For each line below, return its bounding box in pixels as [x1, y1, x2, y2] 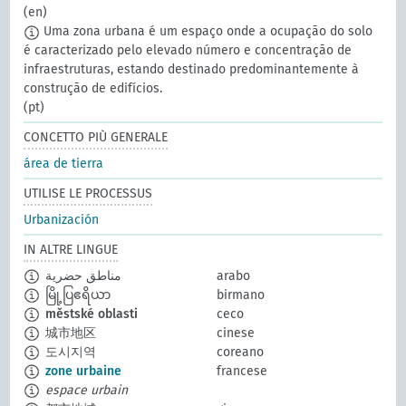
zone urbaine [45, 363, 122, 380]
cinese [217, 325, 255, 342]
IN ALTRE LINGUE [24, 242, 119, 258]
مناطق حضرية [45, 268, 122, 285]
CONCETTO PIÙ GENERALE [24, 130, 169, 146]
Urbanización [24, 212, 100, 228]
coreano [217, 344, 264, 361]
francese [217, 363, 267, 380]
